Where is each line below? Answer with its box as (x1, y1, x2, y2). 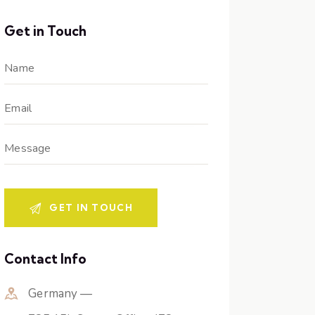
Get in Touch (4, 22, 87, 40)
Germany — (28, 285, 93, 302)
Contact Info (4, 250, 87, 268)
